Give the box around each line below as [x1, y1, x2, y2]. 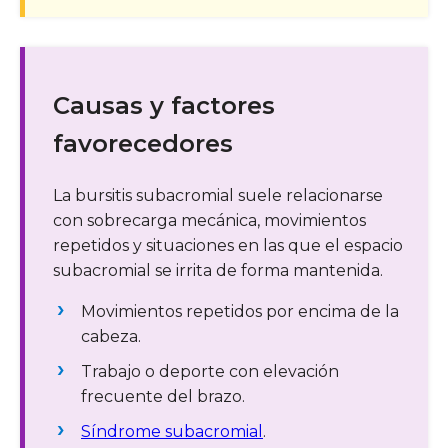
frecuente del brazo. [81, 386, 245, 406]
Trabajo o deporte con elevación [81, 361, 339, 381]
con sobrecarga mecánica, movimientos [53, 210, 366, 230]
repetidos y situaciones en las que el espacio [53, 235, 403, 255]
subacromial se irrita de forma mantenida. [53, 260, 383, 280]
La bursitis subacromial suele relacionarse [53, 185, 383, 205]
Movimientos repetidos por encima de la [81, 301, 399, 321]
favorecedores [53, 128, 233, 158]
